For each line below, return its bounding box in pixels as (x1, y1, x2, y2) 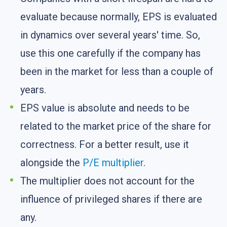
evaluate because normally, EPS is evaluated (20, 11, 217, 23)
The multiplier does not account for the (20, 175, 195, 187)
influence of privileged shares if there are (20, 193, 202, 206)
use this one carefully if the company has (20, 47, 201, 60)
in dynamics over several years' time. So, (20, 29, 200, 42)
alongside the (20, 157, 83, 169)
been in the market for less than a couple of (20, 65, 213, 78)
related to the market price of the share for (20, 120, 211, 133)
